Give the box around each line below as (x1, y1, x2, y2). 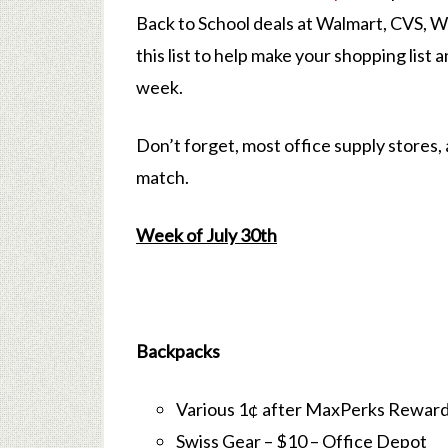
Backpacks (136, 340, 220, 362)
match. (136, 166, 189, 188)
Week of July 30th (136, 224, 277, 246)
